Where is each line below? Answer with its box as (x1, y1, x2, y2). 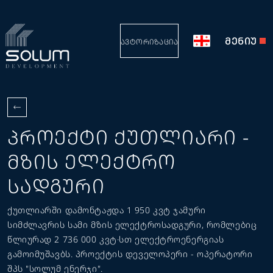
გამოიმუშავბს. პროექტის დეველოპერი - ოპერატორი (7, 248, 253, 260)
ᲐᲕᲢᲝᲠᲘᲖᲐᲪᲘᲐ (120, 37, 178, 47)
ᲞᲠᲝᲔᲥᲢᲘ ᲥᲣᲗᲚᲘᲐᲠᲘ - (7, 124, 250, 150)
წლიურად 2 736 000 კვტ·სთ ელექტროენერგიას (7, 233, 224, 245)
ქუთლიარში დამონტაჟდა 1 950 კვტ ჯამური (7, 204, 206, 216)
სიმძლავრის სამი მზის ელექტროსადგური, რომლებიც (7, 219, 257, 230)
